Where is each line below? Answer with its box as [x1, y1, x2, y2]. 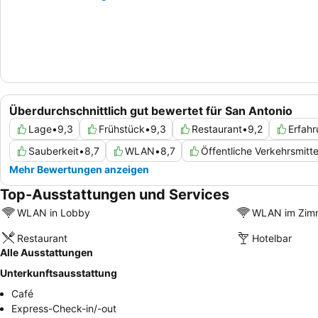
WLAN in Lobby [17, 206, 90, 219]
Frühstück [99, 123, 145, 136]
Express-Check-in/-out [11, 302, 116, 315]
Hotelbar [251, 231, 292, 244]
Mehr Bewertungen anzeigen [9, 163, 149, 176]
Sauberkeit [28, 145, 79, 158]
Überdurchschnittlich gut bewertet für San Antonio [9, 104, 292, 119]
